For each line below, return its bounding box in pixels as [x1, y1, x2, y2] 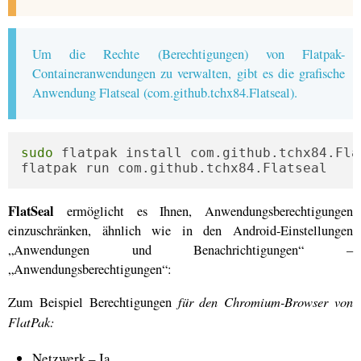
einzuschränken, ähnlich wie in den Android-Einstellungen [8, 222, 353, 239]
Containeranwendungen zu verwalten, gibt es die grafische [32, 64, 345, 82]
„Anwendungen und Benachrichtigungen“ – [8, 241, 353, 259]
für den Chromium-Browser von [177, 293, 353, 310]
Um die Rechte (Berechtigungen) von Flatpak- [32, 45, 345, 63]
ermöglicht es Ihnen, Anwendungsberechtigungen [54, 202, 353, 220]
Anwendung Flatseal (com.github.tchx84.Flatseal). [32, 84, 297, 102]
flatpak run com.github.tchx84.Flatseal [21, 160, 327, 176]
